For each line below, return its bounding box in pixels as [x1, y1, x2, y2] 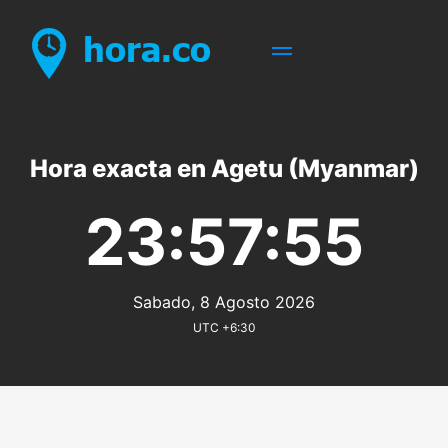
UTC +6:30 [192, 320, 256, 335]
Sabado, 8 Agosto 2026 [133, 292, 315, 312]
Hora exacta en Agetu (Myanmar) [29, 154, 419, 183]
